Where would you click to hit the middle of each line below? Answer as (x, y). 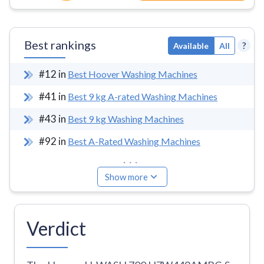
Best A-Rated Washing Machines (134, 141)
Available (191, 45)
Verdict (56, 228)
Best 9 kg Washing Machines (126, 119)
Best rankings (60, 45)
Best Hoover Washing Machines (133, 74)
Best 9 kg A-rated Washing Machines (143, 96)
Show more (126, 177)
